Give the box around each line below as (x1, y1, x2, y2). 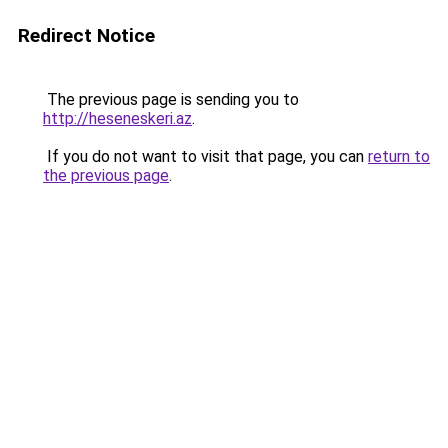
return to (368, 147, 430, 166)
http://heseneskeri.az (43, 109, 192, 128)
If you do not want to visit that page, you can (43, 147, 368, 166)
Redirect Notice (18, 24, 155, 47)
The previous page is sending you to (43, 90, 299, 109)
